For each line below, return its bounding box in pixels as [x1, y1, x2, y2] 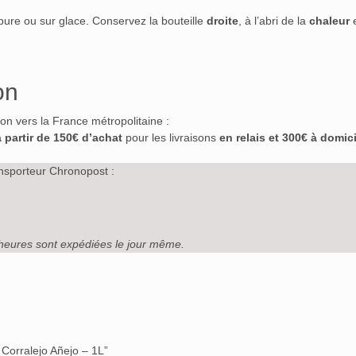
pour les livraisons [126, 131, 219, 145]
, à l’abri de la [238, 14, 309, 28]
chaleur [309, 14, 350, 28]
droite [207, 14, 238, 28]
